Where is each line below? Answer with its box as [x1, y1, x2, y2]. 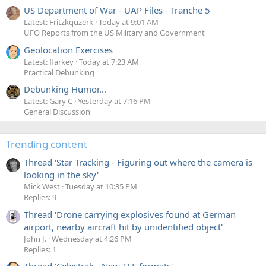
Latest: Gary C [24, 96, 72, 107]
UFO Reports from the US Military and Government [24, 27, 205, 39]
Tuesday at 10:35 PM [65, 181, 137, 192]
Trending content [6, 137, 87, 151]
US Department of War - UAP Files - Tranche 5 [24, 4, 210, 17]
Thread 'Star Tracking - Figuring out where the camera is [24, 156, 252, 169]
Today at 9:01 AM [99, 17, 159, 28]
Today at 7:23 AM [79, 56, 139, 67]
